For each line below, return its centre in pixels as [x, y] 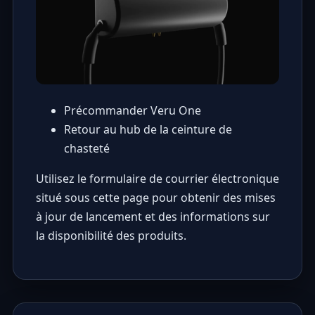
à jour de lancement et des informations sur [153, 217]
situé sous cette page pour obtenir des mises [155, 198]
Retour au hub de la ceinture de [148, 130]
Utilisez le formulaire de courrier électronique [157, 179]
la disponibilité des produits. [111, 236]
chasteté [86, 149]
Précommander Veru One [132, 111]
